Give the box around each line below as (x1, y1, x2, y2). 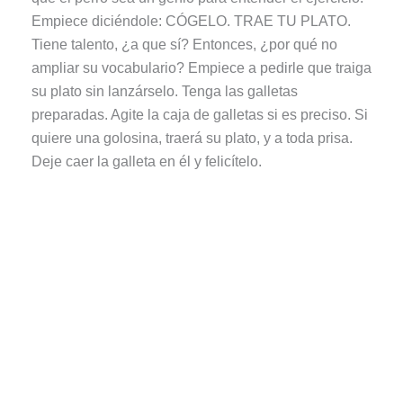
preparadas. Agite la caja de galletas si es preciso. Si (31, 107, 368, 123)
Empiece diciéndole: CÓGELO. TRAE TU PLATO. (31, 13, 351, 30)
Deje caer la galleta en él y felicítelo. (31, 154, 262, 170)
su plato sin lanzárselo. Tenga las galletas (31, 84, 298, 100)
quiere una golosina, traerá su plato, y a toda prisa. (31, 130, 353, 147)
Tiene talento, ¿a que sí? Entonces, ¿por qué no (31, 37, 337, 53)
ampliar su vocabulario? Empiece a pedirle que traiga (31, 60, 372, 76)
